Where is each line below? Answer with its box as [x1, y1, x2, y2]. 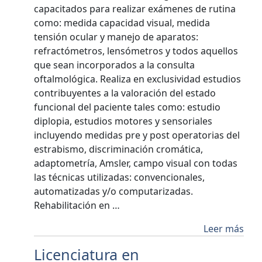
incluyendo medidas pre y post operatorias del [34, 129, 240, 142]
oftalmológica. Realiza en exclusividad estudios [34, 73, 242, 85]
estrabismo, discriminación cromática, [34, 143, 204, 156]
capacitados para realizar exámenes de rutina [34, 2, 236, 15]
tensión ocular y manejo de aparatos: [34, 30, 199, 43]
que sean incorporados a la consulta [34, 58, 195, 71]
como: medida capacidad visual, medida [34, 16, 211, 29]
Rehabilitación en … [34, 199, 120, 212]
